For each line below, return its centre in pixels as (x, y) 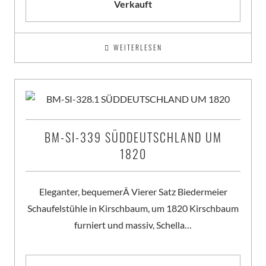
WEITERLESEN (137, 47)
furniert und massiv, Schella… (133, 224)
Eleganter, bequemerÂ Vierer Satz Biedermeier (133, 191)
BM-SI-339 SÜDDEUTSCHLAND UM (133, 137)
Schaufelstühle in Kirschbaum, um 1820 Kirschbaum (133, 208)
